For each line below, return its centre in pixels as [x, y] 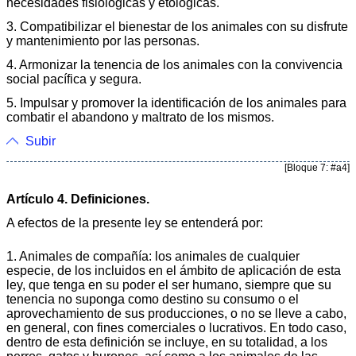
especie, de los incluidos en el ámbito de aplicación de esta [174, 270]
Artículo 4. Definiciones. [78, 199]
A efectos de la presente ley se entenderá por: [135, 222]
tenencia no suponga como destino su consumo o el [153, 299]
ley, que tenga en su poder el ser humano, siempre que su [169, 284]
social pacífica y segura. [74, 79]
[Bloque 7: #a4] [317, 167]
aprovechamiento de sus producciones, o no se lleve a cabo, [176, 313]
